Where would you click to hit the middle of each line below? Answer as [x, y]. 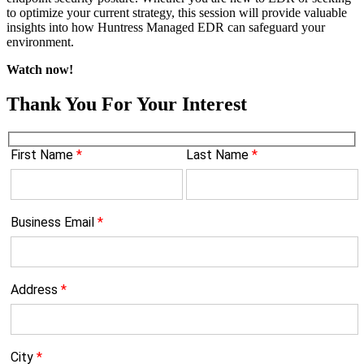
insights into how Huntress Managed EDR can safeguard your [166, 27]
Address [34, 290]
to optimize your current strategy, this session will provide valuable [177, 12]
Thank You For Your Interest [127, 104]
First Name [42, 155]
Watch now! [40, 69]
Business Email [52, 223]
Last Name [217, 155]
